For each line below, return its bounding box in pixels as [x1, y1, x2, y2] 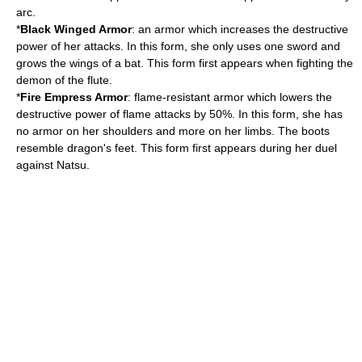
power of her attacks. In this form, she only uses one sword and [16, 40, 340, 53]
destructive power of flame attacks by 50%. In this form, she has [16, 107, 343, 120]
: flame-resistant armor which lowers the [128, 90, 332, 103]
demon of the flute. [16, 74, 112, 86]
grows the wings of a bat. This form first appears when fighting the [16, 57, 353, 69]
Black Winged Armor [20, 23, 132, 36]
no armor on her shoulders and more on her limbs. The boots [16, 124, 330, 137]
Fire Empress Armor [20, 90, 128, 103]
